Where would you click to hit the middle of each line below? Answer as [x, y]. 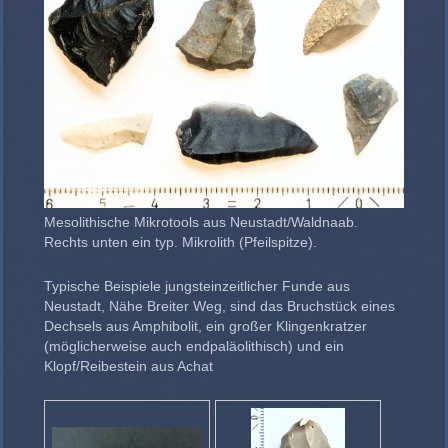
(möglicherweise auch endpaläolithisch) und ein [194, 345]
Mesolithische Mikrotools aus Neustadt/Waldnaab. [201, 221]
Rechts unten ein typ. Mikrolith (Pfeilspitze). [180, 241]
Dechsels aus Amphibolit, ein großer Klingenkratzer [205, 325]
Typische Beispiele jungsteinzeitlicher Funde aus [197, 285]
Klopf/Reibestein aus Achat [128, 365]
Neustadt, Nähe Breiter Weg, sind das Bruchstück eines [219, 305]
